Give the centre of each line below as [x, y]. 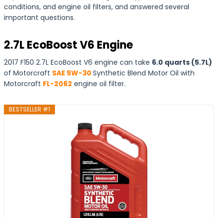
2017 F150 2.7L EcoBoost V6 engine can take [78, 62]
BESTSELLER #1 [30, 109]
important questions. [39, 18]
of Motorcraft [28, 73]
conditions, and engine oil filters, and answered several [97, 7]
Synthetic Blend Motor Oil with [144, 73]
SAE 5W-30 [72, 73]
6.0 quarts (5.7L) [182, 62]
